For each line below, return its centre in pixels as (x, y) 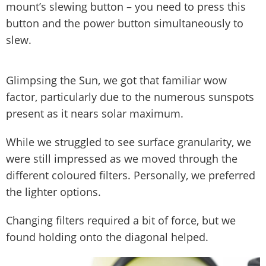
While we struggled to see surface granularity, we (129, 142)
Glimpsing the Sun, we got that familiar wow (116, 80)
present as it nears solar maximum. (95, 113)
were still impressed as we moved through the (122, 158)
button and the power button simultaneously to (125, 23)
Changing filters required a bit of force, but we (121, 220)
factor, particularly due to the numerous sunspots (130, 96)
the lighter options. (53, 191)
